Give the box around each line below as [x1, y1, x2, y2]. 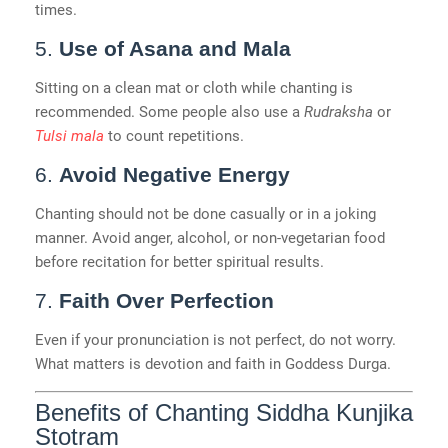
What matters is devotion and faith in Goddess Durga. [35, 355, 391, 374]
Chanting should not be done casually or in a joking [35, 205, 376, 224]
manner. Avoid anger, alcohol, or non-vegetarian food [35, 229, 385, 248]
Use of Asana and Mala [59, 37, 291, 61]
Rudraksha [304, 103, 373, 122]
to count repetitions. [104, 127, 244, 146]
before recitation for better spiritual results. [35, 253, 324, 272]
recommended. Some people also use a [35, 103, 304, 122]
